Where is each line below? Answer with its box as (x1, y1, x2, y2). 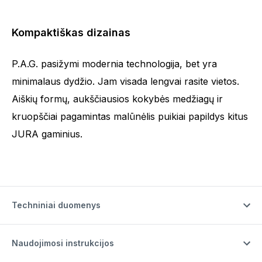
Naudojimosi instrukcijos (12, 237, 114, 248)
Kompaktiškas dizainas (12, 26, 130, 39)
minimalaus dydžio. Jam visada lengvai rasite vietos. (12, 75, 239, 87)
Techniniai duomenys (12, 199, 101, 210)
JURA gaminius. (12, 127, 82, 140)
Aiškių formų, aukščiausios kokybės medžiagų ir (12, 92, 223, 105)
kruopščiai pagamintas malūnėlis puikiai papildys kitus (12, 110, 248, 122)
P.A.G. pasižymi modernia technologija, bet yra (12, 57, 217, 70)
